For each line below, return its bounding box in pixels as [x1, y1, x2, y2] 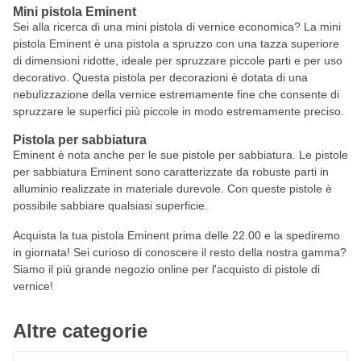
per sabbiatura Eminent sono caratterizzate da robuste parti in [13, 165, 329, 178]
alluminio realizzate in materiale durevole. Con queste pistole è [13, 182, 332, 195]
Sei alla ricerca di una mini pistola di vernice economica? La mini [13, 20, 341, 33]
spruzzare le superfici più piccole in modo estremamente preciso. [13, 105, 344, 118]
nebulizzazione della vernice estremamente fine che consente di [13, 88, 339, 101]
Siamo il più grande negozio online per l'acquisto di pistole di [13, 263, 320, 276]
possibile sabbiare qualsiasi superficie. [13, 199, 208, 212]
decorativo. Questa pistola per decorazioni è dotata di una [13, 71, 308, 84]
